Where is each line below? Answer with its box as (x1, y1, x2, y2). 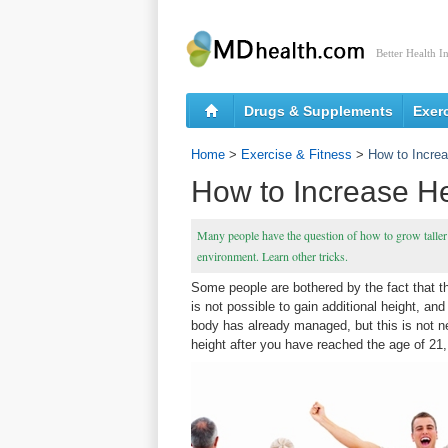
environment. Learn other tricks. (197, 248, 348, 264)
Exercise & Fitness (241, 147, 352, 162)
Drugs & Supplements (244, 103, 393, 119)
